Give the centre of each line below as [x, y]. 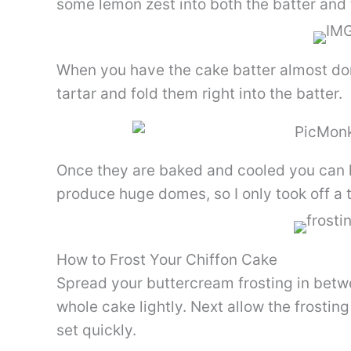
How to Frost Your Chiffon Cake [167, 260]
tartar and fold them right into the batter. [199, 94]
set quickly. [96, 331]
